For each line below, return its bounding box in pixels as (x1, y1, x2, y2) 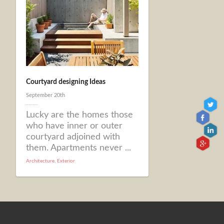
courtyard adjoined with (26, 132, 120, 141)
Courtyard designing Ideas (26, 78, 106, 85)
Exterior (57, 158, 75, 163)
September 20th (26, 92, 65, 98)
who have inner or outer (26, 121, 123, 130)
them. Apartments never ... (26, 143, 131, 152)
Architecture (26, 158, 55, 163)
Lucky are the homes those (26, 110, 133, 119)
